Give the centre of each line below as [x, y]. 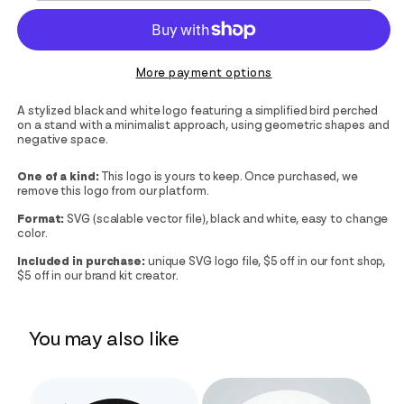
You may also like [104, 338]
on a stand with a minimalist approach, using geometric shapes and [203, 125]
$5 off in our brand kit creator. [98, 275]
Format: [41, 219]
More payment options [204, 73]
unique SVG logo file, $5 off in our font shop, [265, 261]
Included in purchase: [81, 261]
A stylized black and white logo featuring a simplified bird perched [198, 110]
